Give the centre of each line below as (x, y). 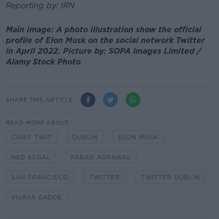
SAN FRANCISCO (40, 177)
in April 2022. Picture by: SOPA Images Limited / (103, 51)
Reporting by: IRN (40, 6)
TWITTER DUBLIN (170, 177)
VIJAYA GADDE (37, 197)
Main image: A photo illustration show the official (104, 29)
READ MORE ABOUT (37, 123)
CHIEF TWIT (32, 137)
